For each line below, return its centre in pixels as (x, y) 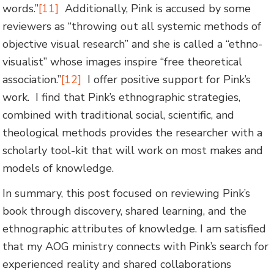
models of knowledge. (58, 168)
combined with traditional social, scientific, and (119, 115)
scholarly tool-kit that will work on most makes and (133, 150)
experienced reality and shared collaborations (117, 265)
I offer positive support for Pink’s (166, 79)
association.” (32, 79)
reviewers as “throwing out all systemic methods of (132, 26)
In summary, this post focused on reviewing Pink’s (127, 194)
